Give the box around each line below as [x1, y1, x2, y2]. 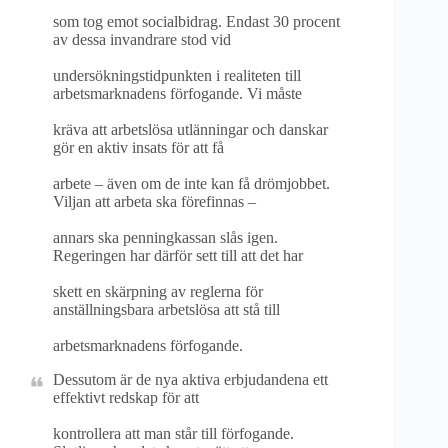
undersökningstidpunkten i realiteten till [53, 67, 301, 84]
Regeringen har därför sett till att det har [53, 247, 303, 264]
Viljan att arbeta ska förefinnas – [53, 193, 256, 210]
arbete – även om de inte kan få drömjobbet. [53, 175, 330, 192]
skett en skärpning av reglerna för [53, 283, 263, 300]
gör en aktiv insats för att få [53, 139, 224, 156]
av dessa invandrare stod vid [53, 31, 231, 48]
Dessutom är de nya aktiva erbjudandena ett [53, 371, 328, 388]
